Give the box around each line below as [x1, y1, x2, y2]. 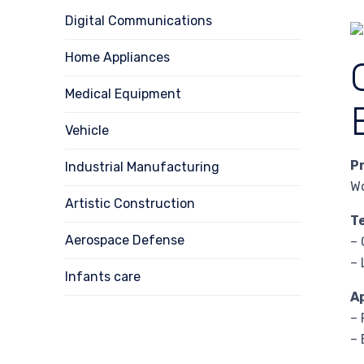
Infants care [65, 268, 141, 284]
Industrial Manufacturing [65, 158, 219, 175]
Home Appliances [65, 49, 170, 65]
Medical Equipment [65, 85, 181, 102]
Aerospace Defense [65, 232, 184, 248]
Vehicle [65, 122, 109, 138]
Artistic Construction [65, 195, 195, 211]
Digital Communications [65, 12, 212, 28]
